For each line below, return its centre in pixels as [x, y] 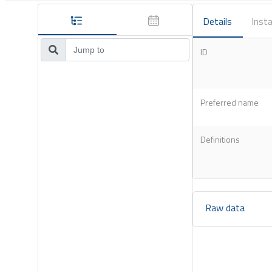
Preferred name [229, 103]
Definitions [220, 140]
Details [217, 21]
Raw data [225, 208]
